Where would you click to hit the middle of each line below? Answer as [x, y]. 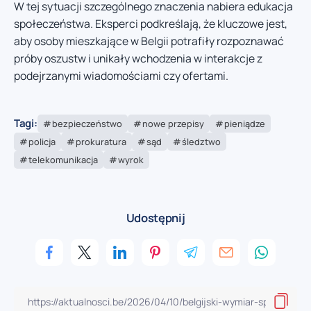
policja [42, 141]
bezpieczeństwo [87, 123]
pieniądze [244, 123]
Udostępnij [155, 217]
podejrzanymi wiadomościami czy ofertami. [121, 76]
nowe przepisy [173, 123]
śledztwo [201, 141]
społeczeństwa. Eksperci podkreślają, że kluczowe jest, [151, 24]
